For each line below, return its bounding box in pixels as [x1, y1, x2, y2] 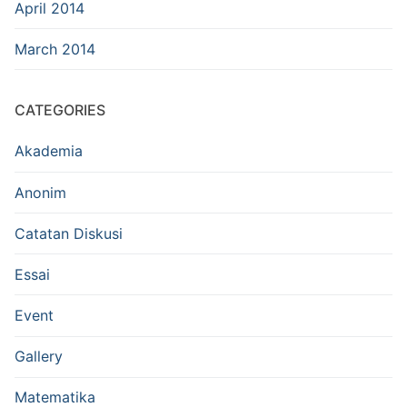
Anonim [15, 183, 66, 202]
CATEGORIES [15, 101, 105, 120]
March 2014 [15, 39, 95, 58]
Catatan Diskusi [15, 223, 123, 243]
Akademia [15, 142, 83, 161]
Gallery [15, 347, 63, 366]
